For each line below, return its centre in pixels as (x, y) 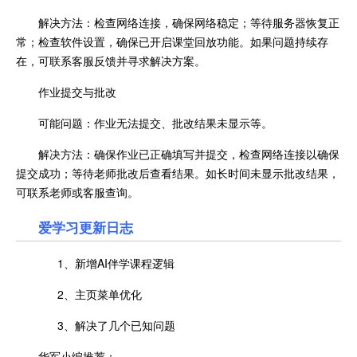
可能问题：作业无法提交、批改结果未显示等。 (155, 123)
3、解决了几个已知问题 (107, 325)
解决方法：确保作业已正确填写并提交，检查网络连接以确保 (189, 154)
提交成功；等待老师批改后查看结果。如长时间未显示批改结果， (178, 173)
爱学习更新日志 (86, 227)
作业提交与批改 (77, 92)
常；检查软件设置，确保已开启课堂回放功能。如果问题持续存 (172, 41)
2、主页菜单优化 (90, 294)
